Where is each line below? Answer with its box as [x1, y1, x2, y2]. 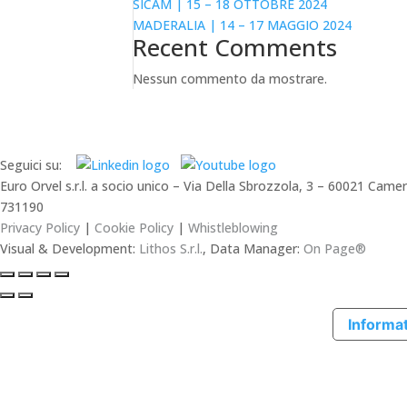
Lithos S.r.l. [139, 239, 203, 257]
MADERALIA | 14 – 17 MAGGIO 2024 [133, 15, 352, 34]
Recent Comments [133, 30, 338, 64]
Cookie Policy [94, 218, 174, 236]
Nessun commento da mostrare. [133, 69, 328, 87]
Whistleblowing [188, 218, 278, 236]
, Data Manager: [203, 239, 303, 257]
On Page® [303, 239, 366, 257]
